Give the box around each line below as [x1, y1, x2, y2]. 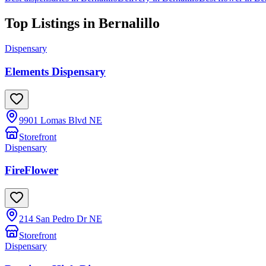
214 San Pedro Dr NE [19, 214, 102, 224]
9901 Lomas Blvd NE [19, 115, 102, 125]
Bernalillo [99, 15, 160, 31]
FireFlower [5, 164, 58, 177]
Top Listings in [5, 15, 99, 31]
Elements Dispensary [5, 65, 106, 78]
